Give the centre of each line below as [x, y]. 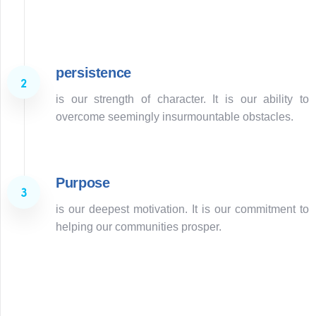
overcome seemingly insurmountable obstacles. [175, 117]
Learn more [150, 58]
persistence [94, 73]
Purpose [83, 182]
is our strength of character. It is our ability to [182, 99]
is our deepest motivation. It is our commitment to [182, 209]
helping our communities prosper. [139, 226]
